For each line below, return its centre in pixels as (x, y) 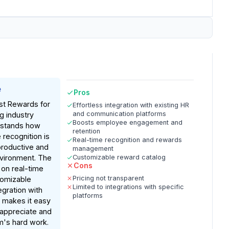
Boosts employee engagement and (128, 122)
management (93, 148)
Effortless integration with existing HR (131, 105)
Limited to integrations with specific (129, 187)
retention (87, 131)
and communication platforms (120, 114)
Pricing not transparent (109, 178)
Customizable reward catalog (119, 157)
